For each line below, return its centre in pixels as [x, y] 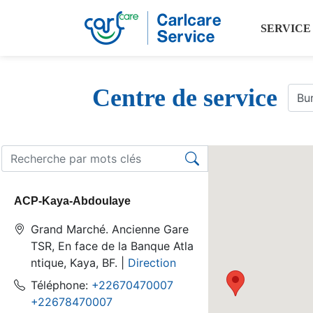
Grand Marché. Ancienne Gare [110, 229]
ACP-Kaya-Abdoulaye [72, 201]
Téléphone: [61, 285]
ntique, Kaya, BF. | [79, 263]
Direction [152, 263]
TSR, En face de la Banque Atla [112, 246]
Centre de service [185, 98]
